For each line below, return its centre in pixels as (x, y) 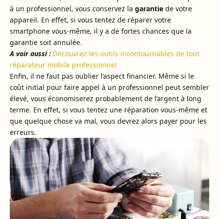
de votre (178, 8)
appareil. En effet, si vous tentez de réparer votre (90, 20)
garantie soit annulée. (46, 42)
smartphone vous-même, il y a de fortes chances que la (101, 31)
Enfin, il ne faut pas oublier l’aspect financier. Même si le (102, 76)
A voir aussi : (30, 53)
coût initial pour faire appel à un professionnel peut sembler (109, 87)
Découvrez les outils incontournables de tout (126, 53)
